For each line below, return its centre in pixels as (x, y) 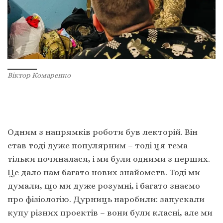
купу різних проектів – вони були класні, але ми (110, 213)
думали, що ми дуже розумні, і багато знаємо (104, 186)
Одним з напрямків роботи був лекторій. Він (103, 132)
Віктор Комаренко (39, 75)
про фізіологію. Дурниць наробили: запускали (106, 199)
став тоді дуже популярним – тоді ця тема (98, 146)
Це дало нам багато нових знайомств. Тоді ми (104, 172)
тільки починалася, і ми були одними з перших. (109, 159)
